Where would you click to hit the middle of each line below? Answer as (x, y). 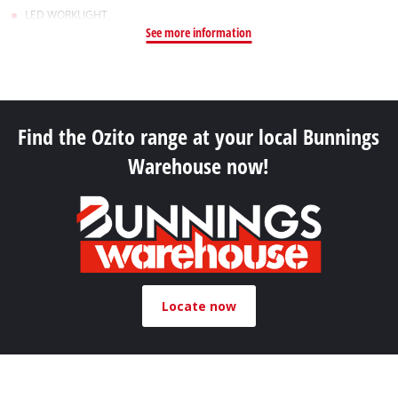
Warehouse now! (199, 166)
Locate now (199, 306)
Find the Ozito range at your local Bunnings (199, 137)
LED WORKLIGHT (67, 14)
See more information (199, 33)
